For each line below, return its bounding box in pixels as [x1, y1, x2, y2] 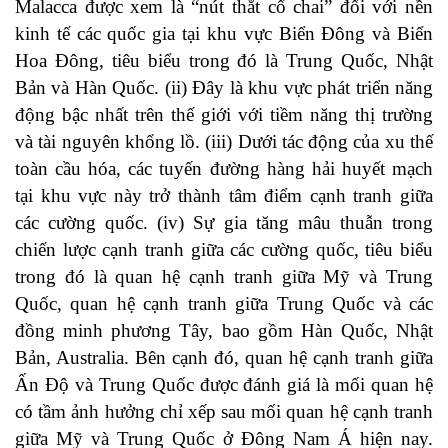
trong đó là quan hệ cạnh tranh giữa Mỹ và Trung [15, 266, 433, 288]
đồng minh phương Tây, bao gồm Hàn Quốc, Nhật [15, 320, 433, 342]
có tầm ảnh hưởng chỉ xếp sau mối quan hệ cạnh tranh [15, 401, 433, 423]
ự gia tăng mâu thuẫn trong [204, 212, 434, 234]
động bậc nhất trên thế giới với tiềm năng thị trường [15, 104, 433, 126]
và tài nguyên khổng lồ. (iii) [15, 131, 233, 153]
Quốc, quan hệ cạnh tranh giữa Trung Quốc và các [15, 293, 433, 315]
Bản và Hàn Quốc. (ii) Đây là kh [15, 77, 269, 99]
